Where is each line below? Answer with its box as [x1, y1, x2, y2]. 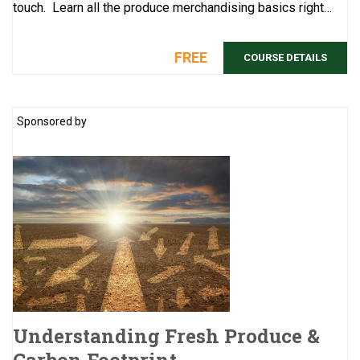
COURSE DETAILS [243, 51, 327, 63]
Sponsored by [17, 114, 87, 128]
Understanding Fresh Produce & [13, 323, 320, 350]
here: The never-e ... [43, 19, 121, 35]
